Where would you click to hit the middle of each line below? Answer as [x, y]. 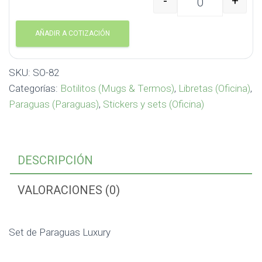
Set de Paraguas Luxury [60, 232]
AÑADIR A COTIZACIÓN [73, 33]
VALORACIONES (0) [69, 190]
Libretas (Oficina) [214, 88]
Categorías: [35, 88]
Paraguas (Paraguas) [54, 104]
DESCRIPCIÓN [55, 160]
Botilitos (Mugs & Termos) [117, 88]
